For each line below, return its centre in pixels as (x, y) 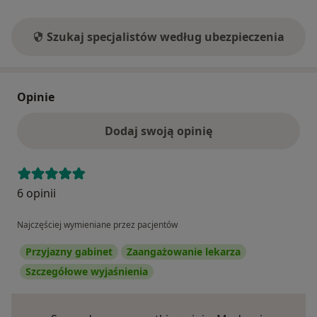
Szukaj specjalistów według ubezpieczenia (166, 36)
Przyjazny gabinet (69, 251)
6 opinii (36, 193)
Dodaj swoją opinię (158, 131)
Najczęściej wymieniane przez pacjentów (97, 224)
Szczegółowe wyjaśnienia (87, 271)
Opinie (36, 97)
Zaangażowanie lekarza (184, 251)
